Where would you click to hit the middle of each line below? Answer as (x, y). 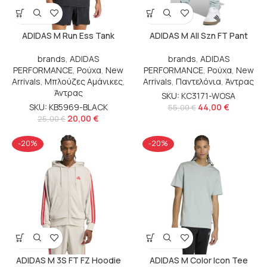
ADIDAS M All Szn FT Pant (198, 35)
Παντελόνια (199, 81)
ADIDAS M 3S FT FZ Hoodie (68, 260)
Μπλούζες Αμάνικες (83, 81)
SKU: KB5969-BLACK (68, 107)
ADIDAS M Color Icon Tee (198, 260)
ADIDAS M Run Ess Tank (68, 35)
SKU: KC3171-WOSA (199, 95)
